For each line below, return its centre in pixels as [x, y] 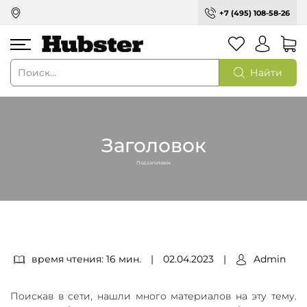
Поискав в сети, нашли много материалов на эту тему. [153, 296]
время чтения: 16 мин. [86, 259]
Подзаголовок [153, 163]
